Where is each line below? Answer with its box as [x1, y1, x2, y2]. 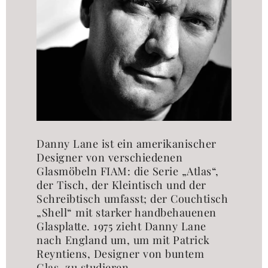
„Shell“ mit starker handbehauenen [36, 205, 217, 220]
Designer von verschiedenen [36, 150, 183, 165]
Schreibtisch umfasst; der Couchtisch [36, 191, 228, 206]
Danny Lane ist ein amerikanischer [36, 136, 217, 151]
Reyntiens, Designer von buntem [36, 246, 205, 261]
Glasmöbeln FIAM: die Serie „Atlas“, [36, 164, 219, 179]
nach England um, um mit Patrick [36, 233, 210, 248]
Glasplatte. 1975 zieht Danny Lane [36, 219, 206, 234]
